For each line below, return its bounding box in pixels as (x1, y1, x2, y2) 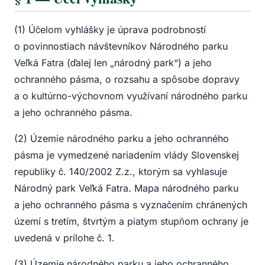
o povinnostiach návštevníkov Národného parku (14, 40, 228, 53)
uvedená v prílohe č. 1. (14, 232, 115, 244)
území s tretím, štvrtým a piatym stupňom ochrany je (14, 215, 248, 228)
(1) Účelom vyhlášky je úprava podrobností (14, 24, 206, 36)
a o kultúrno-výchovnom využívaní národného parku (14, 90, 247, 102)
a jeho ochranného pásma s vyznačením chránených (14, 199, 247, 211)
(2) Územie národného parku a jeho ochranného (14, 132, 229, 145)
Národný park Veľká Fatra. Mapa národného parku (14, 182, 238, 195)
